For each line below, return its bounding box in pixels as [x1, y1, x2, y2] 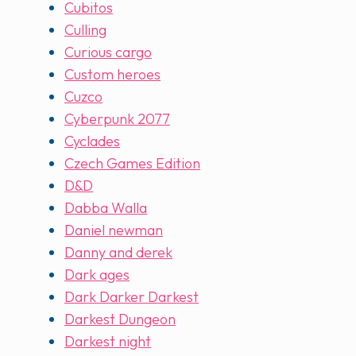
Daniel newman [64, 221, 163, 240]
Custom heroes [64, 65, 161, 84]
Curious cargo [64, 43, 152, 62]
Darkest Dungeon [64, 310, 176, 329]
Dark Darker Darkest [64, 288, 199, 307]
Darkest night [64, 332, 151, 351]
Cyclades [64, 132, 120, 151]
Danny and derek [64, 243, 172, 262]
